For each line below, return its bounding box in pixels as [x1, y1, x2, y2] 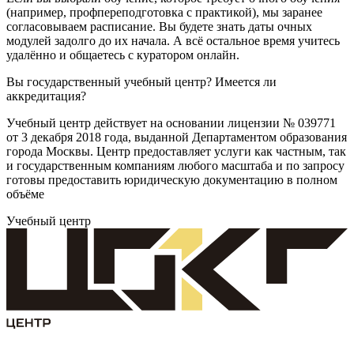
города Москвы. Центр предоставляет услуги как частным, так [6, 144, 346, 158]
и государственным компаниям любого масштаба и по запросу [6, 158, 345, 172]
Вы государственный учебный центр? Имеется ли [6, 74, 277, 88]
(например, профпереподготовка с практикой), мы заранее [6, 5, 322, 19]
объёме [6, 186, 44, 201]
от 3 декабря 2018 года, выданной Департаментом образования [6, 130, 347, 144]
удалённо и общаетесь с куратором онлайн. [6, 47, 239, 62]
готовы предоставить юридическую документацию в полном [6, 172, 337, 186]
